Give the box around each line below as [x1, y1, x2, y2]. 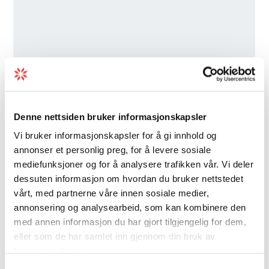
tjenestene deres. [14, 245, 86, 256]
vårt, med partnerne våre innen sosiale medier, [14, 187, 209, 198]
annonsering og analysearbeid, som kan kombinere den [14, 202, 246, 213]
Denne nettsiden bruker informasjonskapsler [14, 111, 207, 121]
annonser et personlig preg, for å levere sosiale [14, 144, 211, 155]
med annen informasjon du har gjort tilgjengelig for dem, [14, 216, 246, 227]
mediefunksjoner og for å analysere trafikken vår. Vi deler [14, 159, 253, 169]
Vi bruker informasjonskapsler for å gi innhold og [14, 130, 217, 141]
